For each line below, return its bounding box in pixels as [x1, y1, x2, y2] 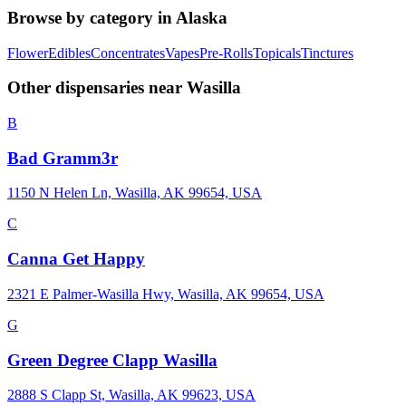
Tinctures [301, 44, 353, 61]
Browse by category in [7, 7, 176, 27]
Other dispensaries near [7, 78, 187, 98]
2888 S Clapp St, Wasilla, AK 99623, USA [7, 387, 256, 403]
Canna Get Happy [7, 249, 145, 269]
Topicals [253, 44, 301, 61]
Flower [7, 44, 48, 61]
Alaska [176, 7, 227, 27]
